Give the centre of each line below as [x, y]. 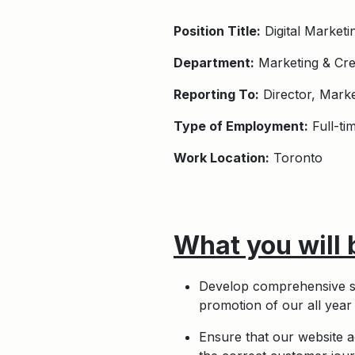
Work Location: [221, 158]
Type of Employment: [241, 126]
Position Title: [217, 31]
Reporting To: [216, 94]
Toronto [296, 158]
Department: [214, 63]
